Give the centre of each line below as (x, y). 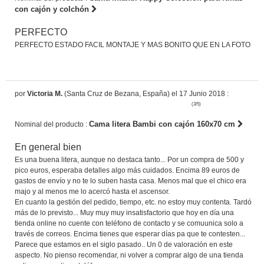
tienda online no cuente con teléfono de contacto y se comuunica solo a (129, 223)
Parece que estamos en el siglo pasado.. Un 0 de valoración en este (124, 244)
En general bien (48, 147)
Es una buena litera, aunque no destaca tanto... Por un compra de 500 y (129, 159)
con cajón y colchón (53, 9)
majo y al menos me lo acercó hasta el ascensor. (92, 191)
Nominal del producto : (52, 124)
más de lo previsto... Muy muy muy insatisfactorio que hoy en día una (124, 212)
